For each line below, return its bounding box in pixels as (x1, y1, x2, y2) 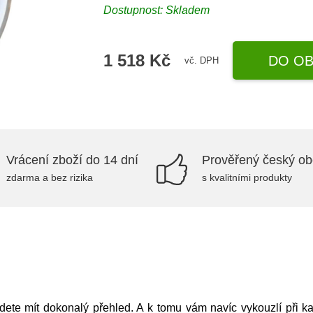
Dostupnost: (103, 4, 166, 16)
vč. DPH (184, 54, 219, 66)
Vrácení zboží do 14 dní (6, 153, 138, 167)
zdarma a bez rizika (6, 172, 93, 183)
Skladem (166, 4, 210, 16)
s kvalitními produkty (202, 172, 292, 183)
